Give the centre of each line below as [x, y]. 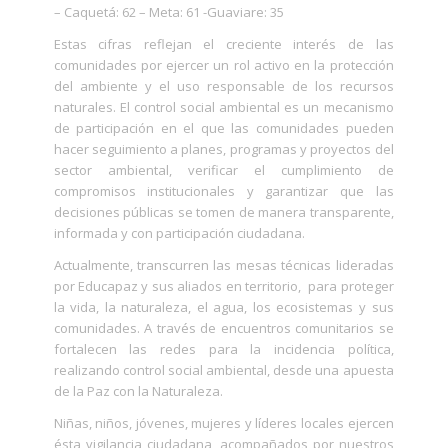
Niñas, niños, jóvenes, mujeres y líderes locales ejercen [223, 423]
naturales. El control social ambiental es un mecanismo [223, 107]
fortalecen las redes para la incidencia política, [223, 349]
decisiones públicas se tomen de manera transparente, [223, 212]
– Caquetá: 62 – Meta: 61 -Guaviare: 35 [168, 12]
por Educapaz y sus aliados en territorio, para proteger [223, 286]
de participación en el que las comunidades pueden [223, 128]
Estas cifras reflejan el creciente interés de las [223, 44]
